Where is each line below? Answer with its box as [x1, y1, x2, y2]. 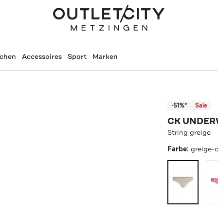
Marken [92, 52, 118, 61]
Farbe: [167, 144, 191, 154]
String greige [167, 127, 211, 137]
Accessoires [21, 52, 62, 61]
